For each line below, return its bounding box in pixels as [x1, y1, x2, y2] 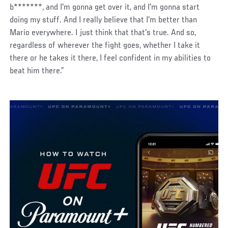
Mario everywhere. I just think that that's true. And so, [10, 28, 196, 38]
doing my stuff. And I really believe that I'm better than [10, 15, 197, 25]
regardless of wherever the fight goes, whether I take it [10, 41, 201, 50]
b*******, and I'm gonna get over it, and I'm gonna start [10, 3, 200, 12]
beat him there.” [10, 66, 65, 76]
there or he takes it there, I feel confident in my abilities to [10, 53, 211, 63]
